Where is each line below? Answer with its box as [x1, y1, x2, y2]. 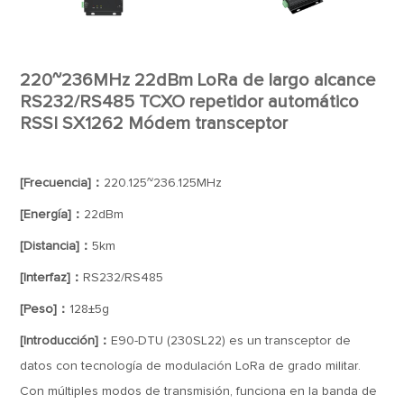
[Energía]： [20, 208, 85, 221]
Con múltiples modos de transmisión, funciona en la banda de [20, 385, 378, 398]
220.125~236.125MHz [104, 177, 223, 189]
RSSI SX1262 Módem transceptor [20, 115, 289, 133]
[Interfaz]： [20, 271, 84, 284]
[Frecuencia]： [20, 177, 105, 189]
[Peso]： [20, 303, 70, 316]
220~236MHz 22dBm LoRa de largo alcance [20, 71, 377, 89]
